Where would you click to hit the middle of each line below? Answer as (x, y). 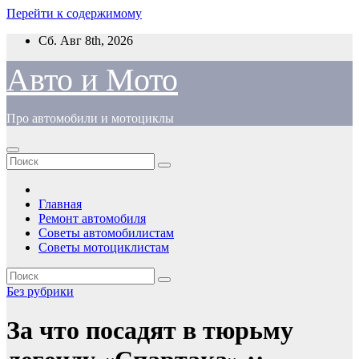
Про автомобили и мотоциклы (90, 118)
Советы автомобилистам (106, 233)
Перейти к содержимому (74, 13)
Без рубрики (40, 291)
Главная (60, 204)
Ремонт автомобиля (92, 218)
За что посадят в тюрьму (150, 331)
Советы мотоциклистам (104, 247)
